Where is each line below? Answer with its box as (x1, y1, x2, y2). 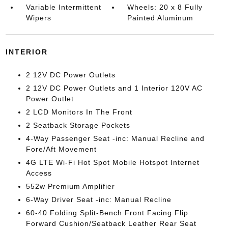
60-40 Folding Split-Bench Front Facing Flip (25, 208, 188, 217)
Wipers (25, 13, 51, 22)
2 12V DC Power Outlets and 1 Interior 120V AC (25, 83, 203, 92)
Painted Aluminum (127, 13, 194, 22)
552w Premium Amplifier (25, 182, 115, 190)
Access (25, 168, 52, 177)
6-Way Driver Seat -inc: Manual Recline (25, 195, 172, 204)
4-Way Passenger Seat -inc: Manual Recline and (25, 134, 205, 142)
